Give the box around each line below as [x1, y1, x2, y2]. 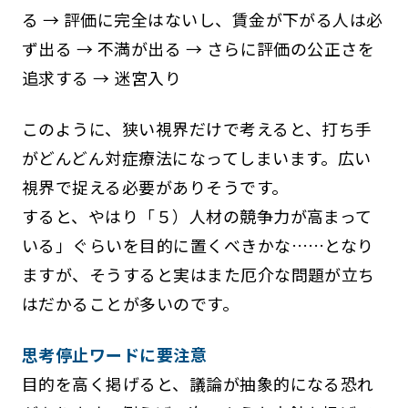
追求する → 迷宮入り [21, 65, 182, 89]
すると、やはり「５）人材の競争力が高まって [21, 203, 372, 228]
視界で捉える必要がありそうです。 [21, 174, 289, 199]
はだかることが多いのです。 [21, 291, 240, 315]
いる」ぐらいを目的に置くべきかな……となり [21, 232, 374, 257]
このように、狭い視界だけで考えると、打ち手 [21, 116, 372, 140]
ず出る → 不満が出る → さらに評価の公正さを [21, 36, 375, 60]
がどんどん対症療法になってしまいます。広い [21, 145, 372, 169]
